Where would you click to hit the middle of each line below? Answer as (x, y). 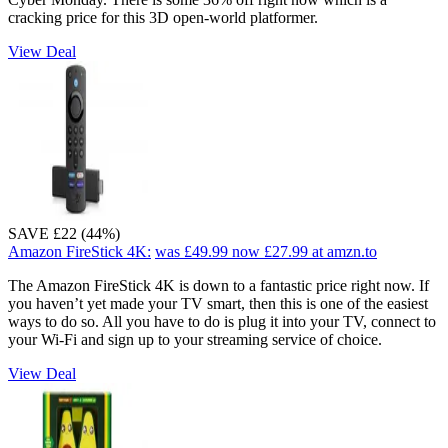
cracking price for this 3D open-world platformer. (163, 17)
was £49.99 (191, 251)
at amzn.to (344, 251)
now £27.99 (270, 251)
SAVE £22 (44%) (64, 233)
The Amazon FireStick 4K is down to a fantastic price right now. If (218, 285)
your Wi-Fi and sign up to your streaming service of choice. (195, 339)
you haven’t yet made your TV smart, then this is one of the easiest (218, 303)
